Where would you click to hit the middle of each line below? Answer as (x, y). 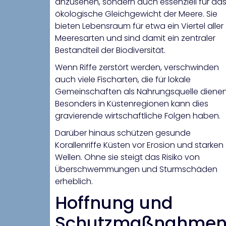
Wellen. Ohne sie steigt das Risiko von (127, 157)
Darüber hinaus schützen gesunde (123, 133)
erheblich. (74, 182)
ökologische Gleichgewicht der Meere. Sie (136, 14)
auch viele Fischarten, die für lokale (123, 80)
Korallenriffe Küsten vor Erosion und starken (139, 145)
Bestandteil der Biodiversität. (110, 50)
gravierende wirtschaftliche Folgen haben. (138, 116)
